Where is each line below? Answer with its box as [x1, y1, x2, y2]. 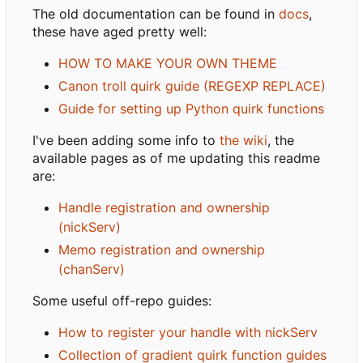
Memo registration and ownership [58, 241, 265, 258]
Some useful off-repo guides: [32, 293, 211, 310]
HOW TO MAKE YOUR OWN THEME [58, 55, 277, 72]
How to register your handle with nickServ [58, 324, 318, 341]
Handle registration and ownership [58, 199, 270, 216]
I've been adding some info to [32, 132, 220, 149]
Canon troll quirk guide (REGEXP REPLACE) [58, 78, 326, 95]
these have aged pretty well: [32, 23, 207, 41]
